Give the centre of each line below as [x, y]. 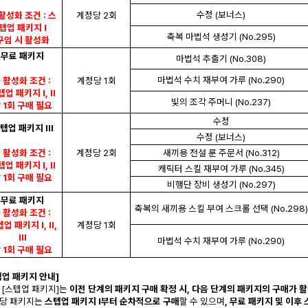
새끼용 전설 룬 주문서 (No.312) [221, 153]
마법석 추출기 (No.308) [221, 58]
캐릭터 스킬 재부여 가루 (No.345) [221, 168]
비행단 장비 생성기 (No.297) [221, 184]
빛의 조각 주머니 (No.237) [221, 102]
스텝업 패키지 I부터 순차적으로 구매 [112, 301]
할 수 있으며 [202, 301]
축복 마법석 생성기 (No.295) [221, 36]
